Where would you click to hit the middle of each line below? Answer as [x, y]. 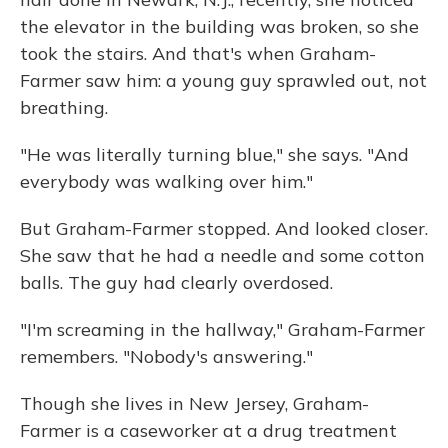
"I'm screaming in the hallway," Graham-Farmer [222, 329]
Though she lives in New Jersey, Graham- [194, 403]
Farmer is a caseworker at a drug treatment [208, 430]
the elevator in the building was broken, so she [219, 26]
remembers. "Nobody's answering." [166, 356]
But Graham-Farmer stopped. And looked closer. [224, 228]
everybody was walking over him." [166, 181]
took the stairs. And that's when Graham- [198, 53]
